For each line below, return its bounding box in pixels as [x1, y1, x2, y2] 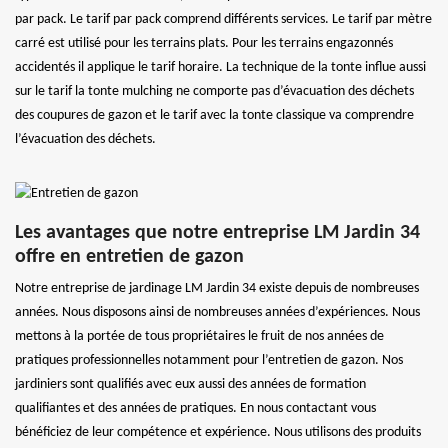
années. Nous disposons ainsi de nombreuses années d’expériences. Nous [15, 305, 420, 321]
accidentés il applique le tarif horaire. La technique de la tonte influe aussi [15, 60, 426, 76]
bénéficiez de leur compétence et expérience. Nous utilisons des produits [15, 425, 421, 441]
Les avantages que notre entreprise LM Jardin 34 [15, 223, 420, 244]
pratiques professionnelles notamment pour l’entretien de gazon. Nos [15, 353, 403, 369]
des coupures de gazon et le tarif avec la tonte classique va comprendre [15, 108, 414, 124]
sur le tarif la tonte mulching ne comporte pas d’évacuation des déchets [15, 84, 414, 100]
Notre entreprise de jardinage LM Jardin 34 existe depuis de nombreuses [15, 281, 419, 297]
